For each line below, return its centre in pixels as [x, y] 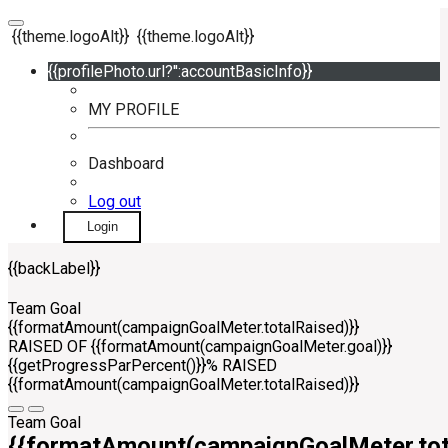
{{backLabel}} [54, 268]
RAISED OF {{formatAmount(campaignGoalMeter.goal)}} [200, 347]
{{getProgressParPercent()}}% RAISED [142, 366]
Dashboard [126, 163]
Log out [114, 201]
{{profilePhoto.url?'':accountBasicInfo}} [180, 71]
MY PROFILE [133, 109]
